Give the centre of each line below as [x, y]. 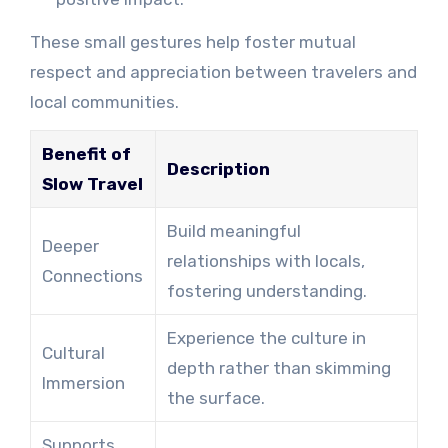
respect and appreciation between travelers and [223, 71]
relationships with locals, [265, 260]
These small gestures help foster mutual [192, 41]
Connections [92, 275]
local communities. [104, 101]
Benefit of [86, 153]
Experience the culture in [266, 337]
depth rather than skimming [278, 367]
